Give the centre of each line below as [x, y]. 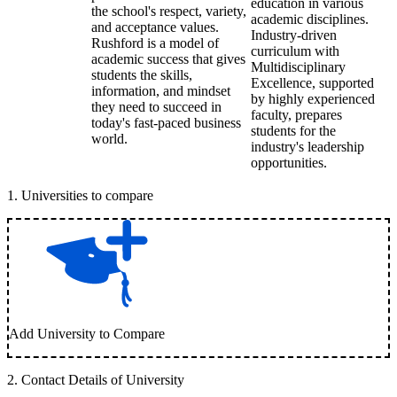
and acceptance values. [155, 27]
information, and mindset [161, 91]
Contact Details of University [103, 380]
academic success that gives [168, 59]
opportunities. [289, 163]
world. [109, 139]
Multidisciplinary [298, 67]
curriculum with [295, 51]
